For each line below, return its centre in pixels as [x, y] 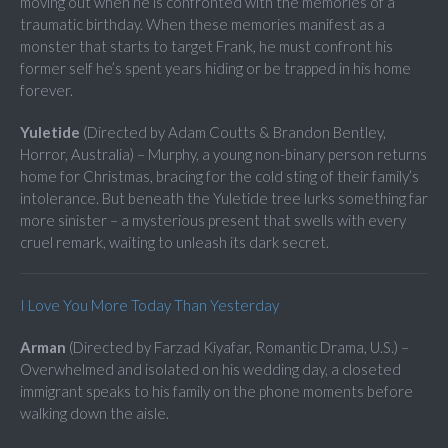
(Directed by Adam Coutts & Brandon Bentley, [233, 132]
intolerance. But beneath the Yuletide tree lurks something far [224, 198]
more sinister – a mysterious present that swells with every [213, 220]
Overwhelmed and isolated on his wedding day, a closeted [210, 369]
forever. [46, 90]
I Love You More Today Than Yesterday [149, 305]
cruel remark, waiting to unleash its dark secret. [174, 242]
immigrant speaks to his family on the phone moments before [216, 391]
